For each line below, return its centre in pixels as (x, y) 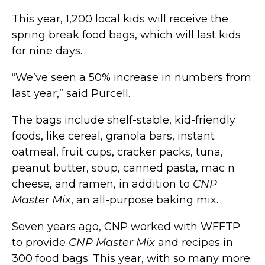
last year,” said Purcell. (71, 93)
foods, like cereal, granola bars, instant (113, 136)
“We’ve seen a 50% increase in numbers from (132, 77)
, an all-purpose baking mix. (145, 200)
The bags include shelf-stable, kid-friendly (124, 120)
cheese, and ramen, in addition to (102, 184)
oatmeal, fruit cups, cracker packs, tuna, (117, 152)
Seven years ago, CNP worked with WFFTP (126, 226)
